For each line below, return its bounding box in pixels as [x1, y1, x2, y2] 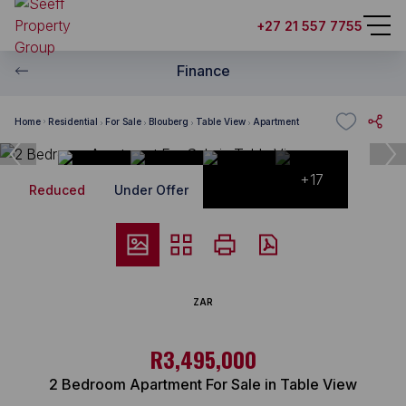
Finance [176, 62, 230, 80]
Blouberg [149, 115, 188, 127]
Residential [48, 115, 98, 127]
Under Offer [114, 182, 188, 198]
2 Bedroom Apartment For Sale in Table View [49, 375, 357, 393]
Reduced [29, 182, 85, 198]
